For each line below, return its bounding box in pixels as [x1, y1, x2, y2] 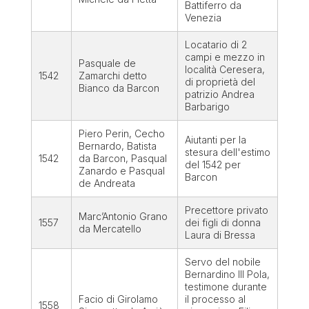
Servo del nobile [184, 256, 261, 268]
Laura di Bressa [184, 229, 255, 241]
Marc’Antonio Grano [78, 210, 168, 223]
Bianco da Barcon [78, 82, 159, 94]
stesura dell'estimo [184, 146, 270, 159]
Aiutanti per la [184, 134, 246, 146]
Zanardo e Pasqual [78, 165, 165, 177]
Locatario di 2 [184, 39, 247, 51]
